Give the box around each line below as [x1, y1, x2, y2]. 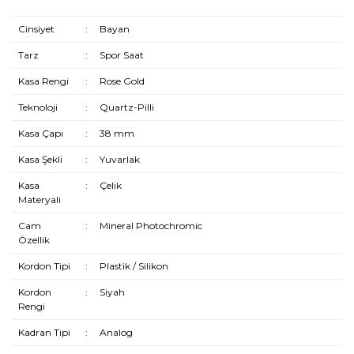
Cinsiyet [17, 23, 55, 35]
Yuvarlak [99, 153, 140, 165]
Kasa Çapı [17, 127, 63, 139]
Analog [99, 326, 133, 338]
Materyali [17, 194, 61, 205]
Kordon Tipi [17, 260, 70, 272]
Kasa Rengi [17, 75, 69, 87]
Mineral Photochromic [99, 220, 202, 232]
